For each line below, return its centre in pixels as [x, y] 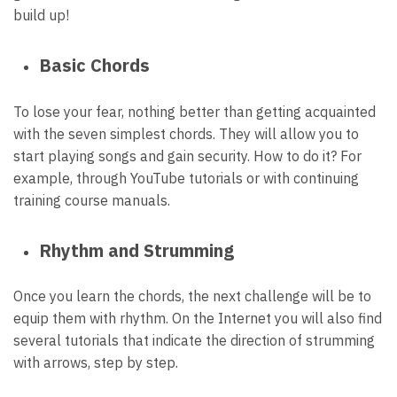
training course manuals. [92, 200]
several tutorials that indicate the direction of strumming [194, 341]
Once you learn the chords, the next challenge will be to [192, 296]
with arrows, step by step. [96, 363]
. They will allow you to [286, 133]
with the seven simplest [91, 133]
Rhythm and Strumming [136, 250]
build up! [41, 16]
